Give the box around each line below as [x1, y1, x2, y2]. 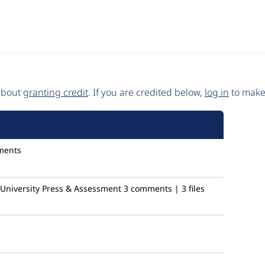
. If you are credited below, [88, 86, 205, 99]
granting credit [23, 86, 88, 99]
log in [205, 86, 229, 99]
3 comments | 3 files [124, 183, 205, 194]
